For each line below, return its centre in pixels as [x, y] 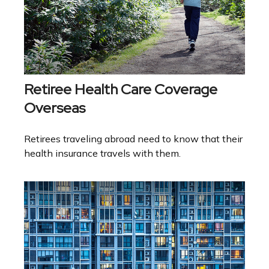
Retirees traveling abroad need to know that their [133, 139]
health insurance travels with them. [102, 153]
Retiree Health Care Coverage [121, 89]
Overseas [55, 108]
